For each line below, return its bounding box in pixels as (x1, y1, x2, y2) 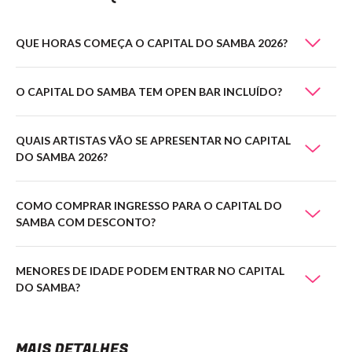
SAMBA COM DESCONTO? (16, 215, 156, 229)
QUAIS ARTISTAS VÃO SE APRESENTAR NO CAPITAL (16, 134, 291, 147)
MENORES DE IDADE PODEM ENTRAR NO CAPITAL (16, 264, 284, 277)
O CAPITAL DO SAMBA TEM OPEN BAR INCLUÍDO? (16, 85, 282, 98)
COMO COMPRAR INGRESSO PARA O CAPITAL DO (16, 199, 282, 212)
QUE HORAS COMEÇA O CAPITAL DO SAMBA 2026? (16, 36, 288, 49)
